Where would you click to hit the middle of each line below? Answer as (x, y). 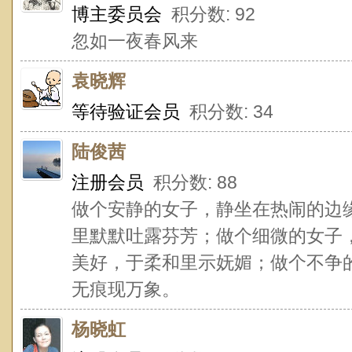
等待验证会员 (126, 112)
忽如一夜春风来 (135, 41)
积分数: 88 (191, 182)
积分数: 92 (209, 14)
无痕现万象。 (126, 289)
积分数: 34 (227, 112)
